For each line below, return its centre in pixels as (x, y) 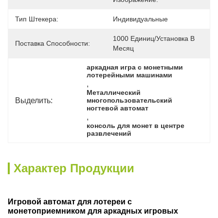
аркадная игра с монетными (135, 67)
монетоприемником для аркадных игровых (93, 211)
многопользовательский (130, 100)
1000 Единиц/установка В (154, 38)
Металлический (114, 92)
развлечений (109, 133)
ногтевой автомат (118, 108)
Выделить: (34, 100)
